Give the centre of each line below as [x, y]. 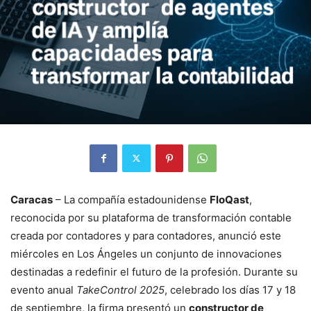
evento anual [43, 289]
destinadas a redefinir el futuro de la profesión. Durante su [154, 271]
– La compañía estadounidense [131, 199]
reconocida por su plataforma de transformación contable [151, 217]
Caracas [32, 199]
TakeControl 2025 [120, 289]
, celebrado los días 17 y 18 [230, 289]
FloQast [229, 199]
